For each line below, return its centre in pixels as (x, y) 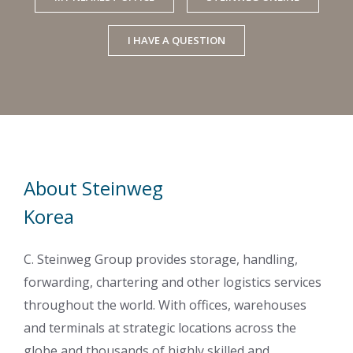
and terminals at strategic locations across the (160, 327)
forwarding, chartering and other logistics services (173, 282)
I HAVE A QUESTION (176, 40)
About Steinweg (93, 188)
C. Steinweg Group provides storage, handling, (161, 259)
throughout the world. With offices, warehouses (165, 305)
